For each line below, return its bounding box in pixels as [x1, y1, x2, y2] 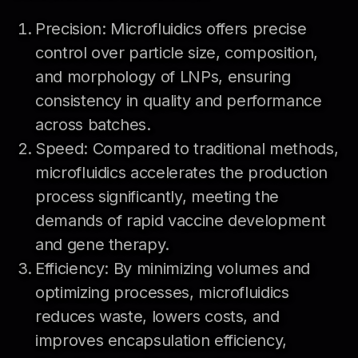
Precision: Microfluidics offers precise [35, 18, 307, 38]
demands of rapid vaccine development [35, 210, 326, 230]
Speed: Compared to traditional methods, [35, 138, 339, 158]
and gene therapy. [35, 234, 170, 254]
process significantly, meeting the [35, 186, 280, 206]
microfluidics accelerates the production [35, 162, 328, 182]
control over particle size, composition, [35, 42, 318, 62]
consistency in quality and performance [35, 90, 322, 110]
